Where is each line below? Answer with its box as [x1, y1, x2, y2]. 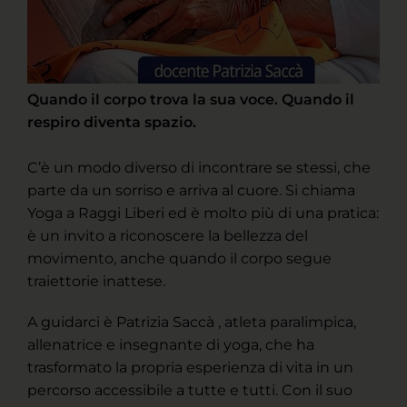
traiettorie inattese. [27, 273, 165, 291]
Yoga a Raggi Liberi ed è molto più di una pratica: [27, 204, 379, 223]
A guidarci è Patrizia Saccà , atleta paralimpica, [27, 313, 356, 332]
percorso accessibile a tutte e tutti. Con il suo [27, 382, 352, 400]
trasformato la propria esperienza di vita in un [27, 359, 353, 377]
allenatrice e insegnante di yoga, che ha [27, 336, 314, 354]
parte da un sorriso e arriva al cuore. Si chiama [27, 182, 355, 200]
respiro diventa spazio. [27, 114, 196, 132]
